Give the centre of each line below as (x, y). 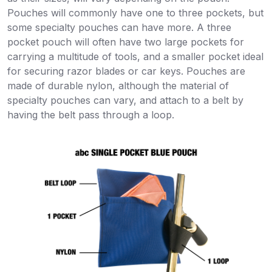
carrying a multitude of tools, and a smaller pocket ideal (135, 56)
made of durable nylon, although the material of (118, 85)
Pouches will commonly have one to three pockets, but (135, 12)
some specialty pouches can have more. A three (119, 27)
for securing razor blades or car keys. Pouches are (126, 71)
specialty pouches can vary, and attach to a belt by (125, 100)
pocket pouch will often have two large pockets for (126, 42)
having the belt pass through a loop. (91, 114)
